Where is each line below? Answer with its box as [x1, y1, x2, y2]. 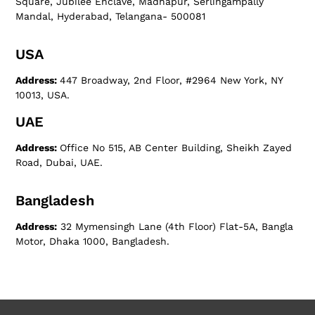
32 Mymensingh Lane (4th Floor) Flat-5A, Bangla [57, 221, 294, 233]
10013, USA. [15, 89, 70, 101]
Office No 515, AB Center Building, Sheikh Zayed [60, 142, 292, 154]
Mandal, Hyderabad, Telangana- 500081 [15, 11, 206, 22]
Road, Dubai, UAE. [15, 157, 103, 169]
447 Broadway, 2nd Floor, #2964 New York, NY [60, 75, 283, 86]
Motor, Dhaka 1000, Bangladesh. [15, 236, 170, 247]
